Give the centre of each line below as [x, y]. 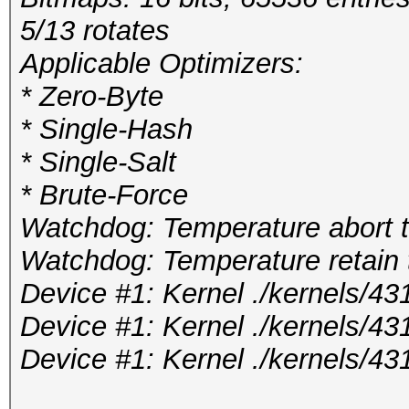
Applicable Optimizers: [162, 63]
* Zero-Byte [92, 96]
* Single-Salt [98, 162]
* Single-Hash [106, 129]
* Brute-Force [104, 195]
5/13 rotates [95, 31]
